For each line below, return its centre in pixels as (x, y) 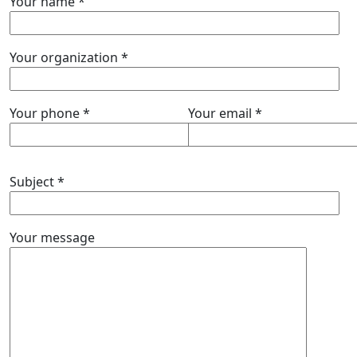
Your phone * (50, 114)
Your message (52, 238)
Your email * (225, 114)
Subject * (37, 182)
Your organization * (69, 58)
